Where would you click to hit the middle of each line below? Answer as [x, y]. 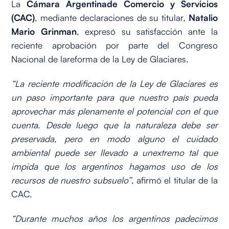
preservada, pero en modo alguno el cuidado [114, 139]
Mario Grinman [44, 31]
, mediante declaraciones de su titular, [112, 18]
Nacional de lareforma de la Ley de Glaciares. [100, 59]
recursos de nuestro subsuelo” [71, 180]
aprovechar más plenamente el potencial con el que [114, 111]
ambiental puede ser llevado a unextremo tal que [114, 153]
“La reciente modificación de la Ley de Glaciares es [114, 84]
